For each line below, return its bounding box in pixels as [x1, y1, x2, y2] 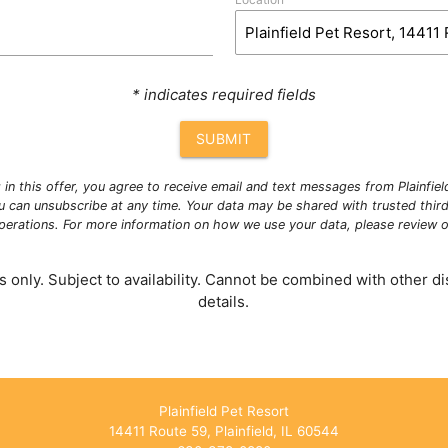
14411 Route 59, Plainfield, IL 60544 [108, 423, 339, 440]
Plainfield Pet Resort [158, 403, 289, 420]
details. [198, 292, 250, 312]
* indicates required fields [131, 85, 316, 105]
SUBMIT [195, 130, 252, 148]
